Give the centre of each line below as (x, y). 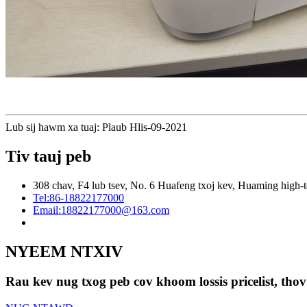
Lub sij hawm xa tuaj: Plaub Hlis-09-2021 (96, 127)
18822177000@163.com (115, 210)
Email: (47, 210)
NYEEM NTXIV (64, 251)
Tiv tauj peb (48, 156)
